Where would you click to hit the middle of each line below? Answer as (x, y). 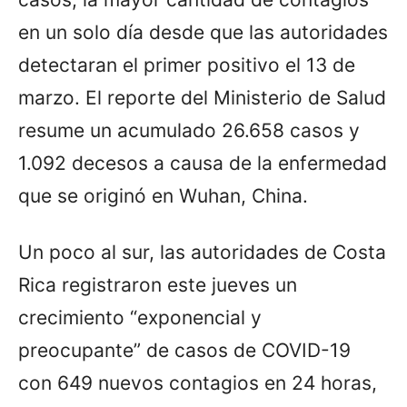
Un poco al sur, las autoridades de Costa (202, 252)
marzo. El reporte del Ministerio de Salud (202, 97)
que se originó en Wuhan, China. (163, 195)
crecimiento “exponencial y (140, 317)
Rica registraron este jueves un (158, 284)
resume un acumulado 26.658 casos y (189, 130)
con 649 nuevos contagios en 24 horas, (198, 382)
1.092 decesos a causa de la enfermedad (203, 163)
